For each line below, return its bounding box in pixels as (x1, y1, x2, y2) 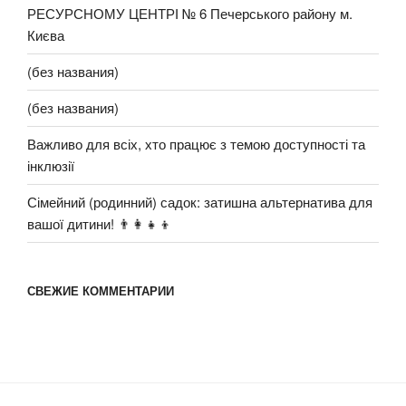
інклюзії (27, 156, 74, 175)
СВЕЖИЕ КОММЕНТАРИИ (27, 281, 174, 299)
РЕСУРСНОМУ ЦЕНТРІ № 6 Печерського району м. (27, 4, 353, 23)
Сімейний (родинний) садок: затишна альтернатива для (27, 192, 372, 211)
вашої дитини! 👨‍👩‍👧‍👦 (27, 214, 172, 233)
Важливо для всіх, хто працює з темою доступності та (27, 134, 365, 153)
